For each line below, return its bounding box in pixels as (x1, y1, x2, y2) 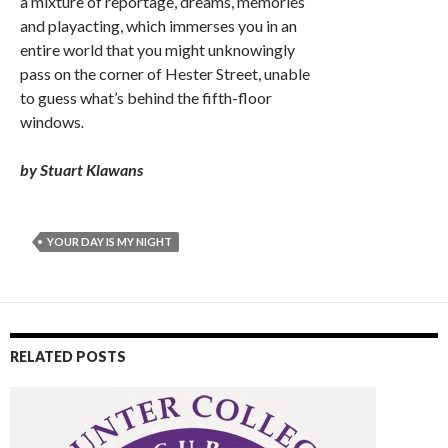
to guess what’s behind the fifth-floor (20, 88, 272, 107)
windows (20, 112, 81, 131)
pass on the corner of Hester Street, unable (20, 64, 310, 83)
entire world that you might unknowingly (20, 40, 295, 59)
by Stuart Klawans (20, 160, 143, 179)
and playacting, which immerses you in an (20, 16, 297, 35)
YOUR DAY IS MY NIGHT (47, 235, 172, 248)
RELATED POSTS (10, 348, 126, 365)
